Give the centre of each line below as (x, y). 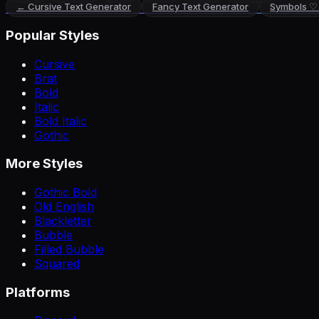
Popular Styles (52, 35)
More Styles (44, 164)
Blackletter (63, 220)
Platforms (38, 292)
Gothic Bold (66, 192)
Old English (64, 206)
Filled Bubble (69, 249)
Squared (57, 263)
